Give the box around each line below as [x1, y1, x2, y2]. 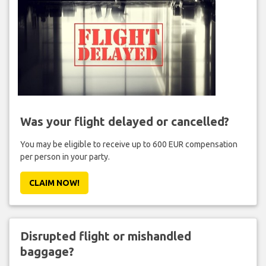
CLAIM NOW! [28, 178, 80, 188]
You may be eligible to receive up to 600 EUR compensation [20, 140, 237, 150]
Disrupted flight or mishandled [20, 229, 191, 243]
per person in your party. [20, 152, 110, 162]
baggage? [20, 245, 74, 259]
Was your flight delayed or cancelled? [20, 115, 229, 129]
